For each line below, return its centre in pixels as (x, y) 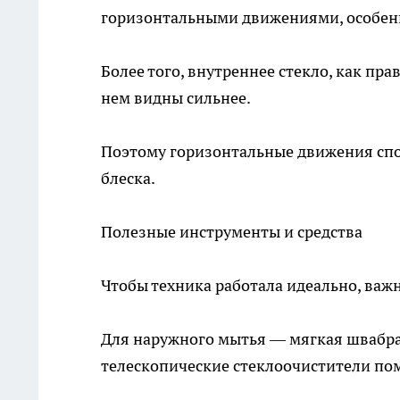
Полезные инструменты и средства (232, 232)
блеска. (128, 179)
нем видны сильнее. (176, 98)
